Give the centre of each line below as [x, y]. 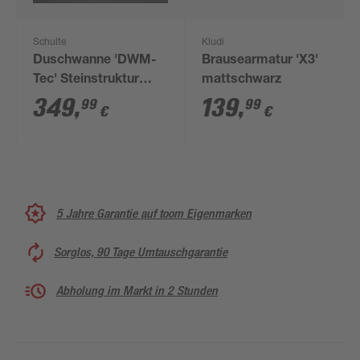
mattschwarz [242, 80]
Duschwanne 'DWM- [95, 61]
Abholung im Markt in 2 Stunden [137, 290]
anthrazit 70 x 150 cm [98, 100]
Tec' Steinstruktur [86, 80]
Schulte [50, 43]
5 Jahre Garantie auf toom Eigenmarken [154, 213]
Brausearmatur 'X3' [260, 61]
